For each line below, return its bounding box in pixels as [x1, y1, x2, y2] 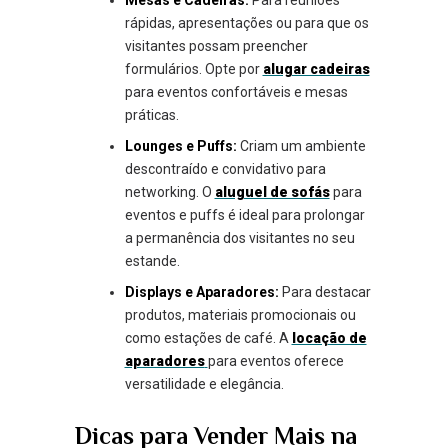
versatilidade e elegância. [124, 375, 284, 392]
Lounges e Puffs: [124, 137, 237, 154]
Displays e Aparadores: [124, 283, 279, 300]
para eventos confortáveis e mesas [124, 83, 348, 100]
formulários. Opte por [124, 60, 263, 77]
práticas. [124, 106, 179, 123]
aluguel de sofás [214, 183, 330, 200]
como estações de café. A [124, 329, 292, 346]
